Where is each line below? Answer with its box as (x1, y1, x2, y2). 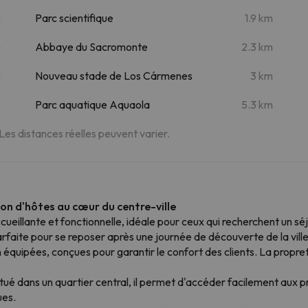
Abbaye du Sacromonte (34, 39, 148, 54)
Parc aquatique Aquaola (34, 97, 150, 111)
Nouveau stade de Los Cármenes (34, 68, 192, 82)
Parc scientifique (34, 10, 113, 25)
